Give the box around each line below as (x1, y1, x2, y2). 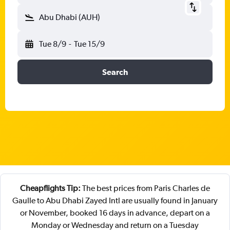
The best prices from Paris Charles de (81, 183, 210, 193)
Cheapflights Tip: (20, 183, 81, 193)
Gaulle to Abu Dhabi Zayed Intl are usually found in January (12, 196, 218, 205)
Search (102, 67, 128, 76)
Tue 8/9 (39, 39, 66, 49)
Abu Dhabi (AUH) (39, 12, 100, 22)
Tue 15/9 (73, 39, 105, 49)
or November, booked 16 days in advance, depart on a (20, 208, 210, 218)
